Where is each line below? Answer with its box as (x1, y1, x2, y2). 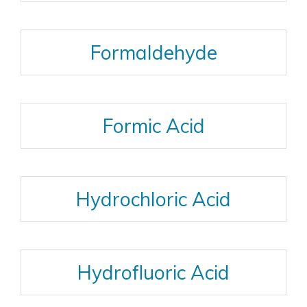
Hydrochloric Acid (76, 187, 231, 211)
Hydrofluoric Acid (77, 260, 230, 284)
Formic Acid (102, 114, 205, 138)
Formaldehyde (90, 40, 217, 64)
